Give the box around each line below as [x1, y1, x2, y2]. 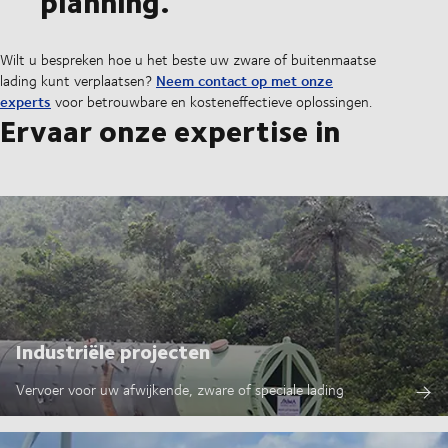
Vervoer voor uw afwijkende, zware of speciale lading [16, 379, 344, 401]
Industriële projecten [16, 335, 210, 367]
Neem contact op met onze [156, 69, 333, 93]
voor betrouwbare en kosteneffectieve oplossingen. [51, 91, 372, 113]
